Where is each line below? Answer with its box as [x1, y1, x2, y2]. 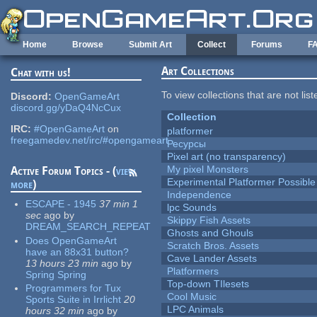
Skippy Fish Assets [167, 214, 251, 226]
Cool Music [167, 291, 217, 303]
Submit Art [129, 40, 172, 50]
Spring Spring [25, 268, 87, 280]
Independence [167, 189, 232, 201]
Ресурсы [167, 138, 207, 150]
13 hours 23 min [25, 257, 99, 269]
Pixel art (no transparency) [167, 151, 287, 163]
